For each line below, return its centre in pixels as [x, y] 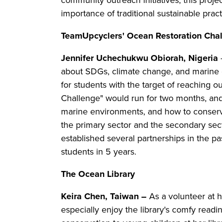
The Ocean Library [98, 174]
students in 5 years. [100, 152]
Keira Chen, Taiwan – [105, 196]
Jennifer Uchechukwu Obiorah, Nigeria [139, 58]
